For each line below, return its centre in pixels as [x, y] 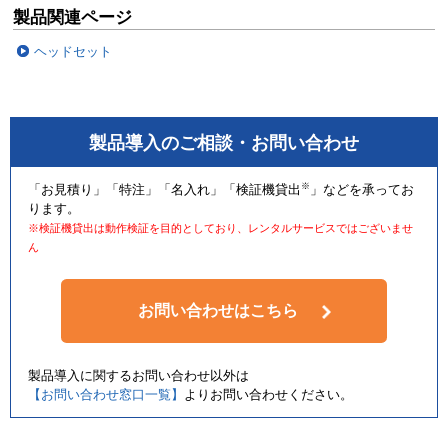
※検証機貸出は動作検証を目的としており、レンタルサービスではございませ [221, 228]
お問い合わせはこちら [218, 311]
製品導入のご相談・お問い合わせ [223, 143]
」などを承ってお [362, 189]
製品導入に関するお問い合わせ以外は [139, 376]
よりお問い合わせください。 [269, 395]
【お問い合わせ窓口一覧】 [106, 395]
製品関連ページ [73, 17]
